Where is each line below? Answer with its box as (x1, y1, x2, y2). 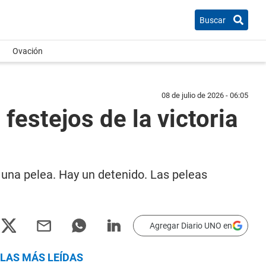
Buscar (199, 15, 226, 25)
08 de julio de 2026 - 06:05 (161, 91, 248, 100)
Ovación (12, 46, 43, 56)
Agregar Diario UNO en (150, 221, 232, 230)
